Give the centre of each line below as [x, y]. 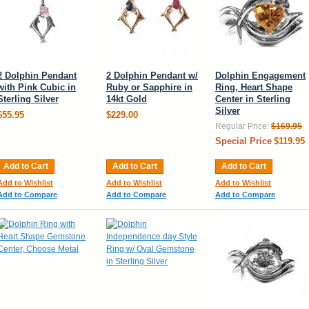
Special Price [243, 141]
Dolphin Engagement [260, 76]
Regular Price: [242, 126]
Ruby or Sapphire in [149, 87]
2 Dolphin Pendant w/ [152, 76]
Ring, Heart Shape [254, 87]
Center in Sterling [253, 99]
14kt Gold [127, 99]
